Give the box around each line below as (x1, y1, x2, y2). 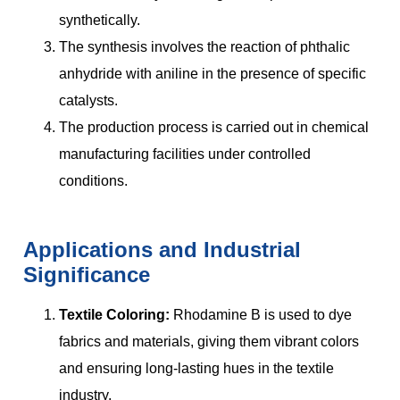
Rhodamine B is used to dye (173, 307, 352, 323)
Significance (23, 262, 150, 287)
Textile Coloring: (59, 307, 170, 323)
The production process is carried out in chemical (59, 120, 369, 136)
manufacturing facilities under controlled (59, 146, 311, 162)
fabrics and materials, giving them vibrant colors (59, 334, 359, 350)
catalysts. (59, 93, 118, 109)
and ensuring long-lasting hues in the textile (59, 361, 334, 377)
